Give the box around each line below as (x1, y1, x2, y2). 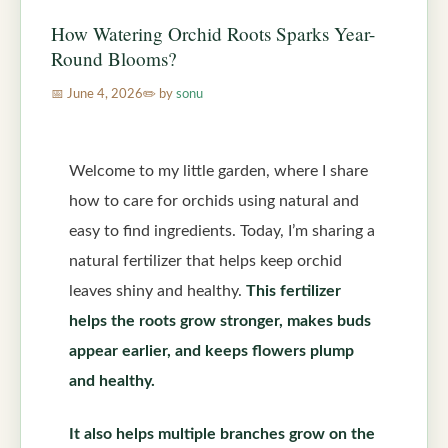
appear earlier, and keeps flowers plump (69, 343, 354, 359)
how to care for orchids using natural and (69, 193, 359, 209)
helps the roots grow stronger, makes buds (69, 313, 371, 329)
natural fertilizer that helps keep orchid (69, 253, 342, 269)
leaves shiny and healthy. (69, 283, 246, 299)
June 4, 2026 (67, 88, 143, 100)
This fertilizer (246, 283, 341, 299)
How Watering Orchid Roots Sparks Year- (51, 21, 375, 46)
